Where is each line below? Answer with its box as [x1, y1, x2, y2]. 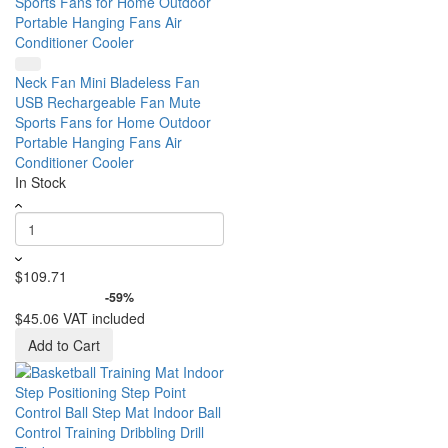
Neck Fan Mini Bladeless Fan [15, 72, 200, 92]
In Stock [15, 172, 66, 192]
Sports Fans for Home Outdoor [15, 112, 211, 132]
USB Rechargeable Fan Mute [15, 92, 201, 112]
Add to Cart [28, 335, 100, 355]
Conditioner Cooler [15, 152, 134, 172]
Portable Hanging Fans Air [15, 132, 182, 152]
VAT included [63, 308, 145, 328]
